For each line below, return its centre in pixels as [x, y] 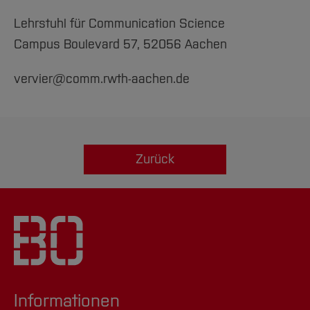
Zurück [155, 159]
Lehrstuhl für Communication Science [119, 24]
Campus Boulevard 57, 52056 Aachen [120, 44]
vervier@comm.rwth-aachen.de [102, 79]
